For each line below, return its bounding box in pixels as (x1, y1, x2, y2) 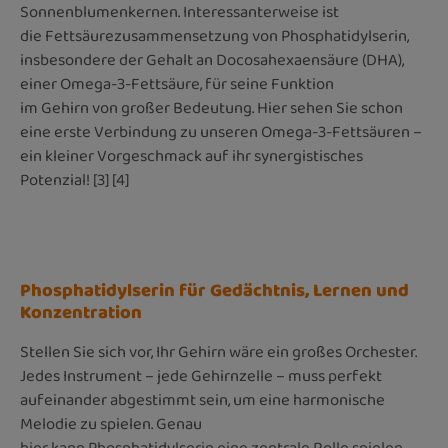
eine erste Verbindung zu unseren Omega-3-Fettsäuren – (20, 119, 422, 145)
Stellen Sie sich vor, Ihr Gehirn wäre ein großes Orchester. (20, 339, 417, 365)
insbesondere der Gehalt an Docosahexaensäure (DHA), (20, 47, 404, 73)
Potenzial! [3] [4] (20, 167, 129, 193)
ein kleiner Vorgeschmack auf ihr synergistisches (20, 143, 363, 169)
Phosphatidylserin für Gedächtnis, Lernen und (20, 276, 409, 305)
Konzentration (20, 298, 142, 327)
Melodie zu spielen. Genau (20, 411, 202, 437)
